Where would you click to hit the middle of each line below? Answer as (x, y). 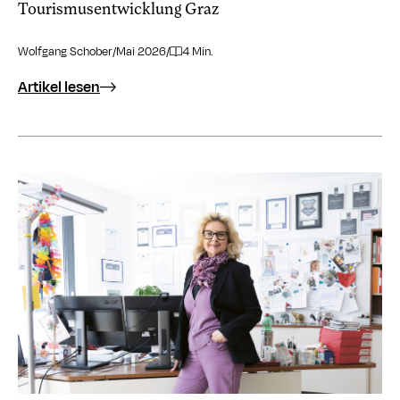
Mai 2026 (141, 51)
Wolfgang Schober (65, 51)
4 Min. (198, 51)
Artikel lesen (59, 87)
